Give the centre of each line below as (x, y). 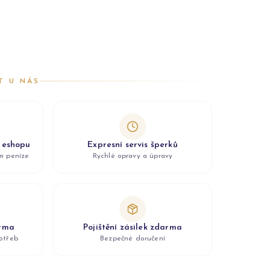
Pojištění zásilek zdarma (133, 227)
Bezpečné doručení (133, 238)
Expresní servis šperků (133, 145)
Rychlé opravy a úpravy (133, 156)
